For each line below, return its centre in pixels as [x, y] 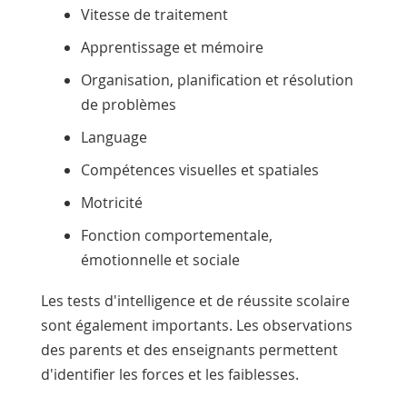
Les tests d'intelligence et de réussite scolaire [195, 300]
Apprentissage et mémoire [172, 47]
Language [114, 137]
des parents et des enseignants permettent [189, 349]
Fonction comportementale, [176, 235]
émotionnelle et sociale [160, 259]
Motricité [111, 202]
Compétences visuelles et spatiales [199, 169]
